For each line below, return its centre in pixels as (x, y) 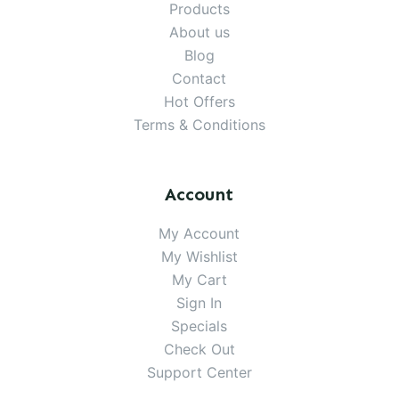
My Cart (199, 280)
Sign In (199, 303)
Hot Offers (199, 102)
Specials (199, 326)
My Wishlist (199, 257)
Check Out (199, 350)
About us (199, 33)
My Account (199, 234)
